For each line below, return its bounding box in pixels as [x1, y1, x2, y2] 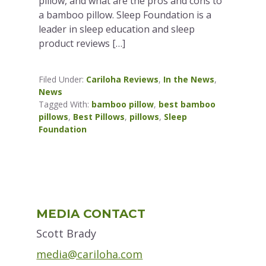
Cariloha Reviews [86, 74, 159, 85]
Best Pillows [73, 111, 125, 123]
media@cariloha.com [36, 247, 143, 262]
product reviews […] [39, 37, 126, 50]
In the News [163, 74, 215, 85]
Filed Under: [39, 74, 87, 85]
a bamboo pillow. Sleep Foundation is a [39, 8, 212, 22]
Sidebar [18, 210, 93, 234]
